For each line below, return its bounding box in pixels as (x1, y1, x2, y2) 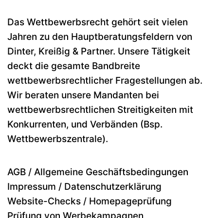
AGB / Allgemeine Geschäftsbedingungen (7, 166, 188, 178)
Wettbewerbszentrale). (7, 133, 110, 145)
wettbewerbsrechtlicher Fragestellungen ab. (7, 75, 202, 87)
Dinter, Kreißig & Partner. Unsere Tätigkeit (7, 46, 190, 57)
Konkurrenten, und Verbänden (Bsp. (7, 119, 163, 130)
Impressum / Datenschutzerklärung (7, 181, 162, 193)
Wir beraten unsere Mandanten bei (7, 90, 159, 101)
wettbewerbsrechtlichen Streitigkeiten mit (7, 104, 193, 116)
